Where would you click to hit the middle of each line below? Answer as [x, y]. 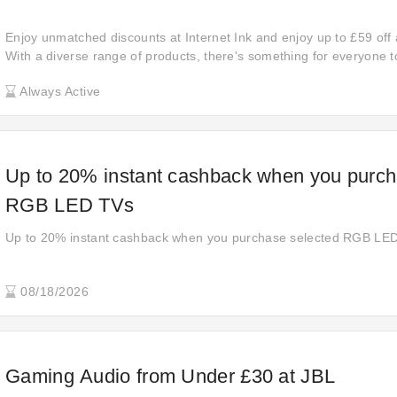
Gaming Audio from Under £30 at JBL [171, 376]
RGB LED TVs [70, 205]
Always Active [58, 91]
